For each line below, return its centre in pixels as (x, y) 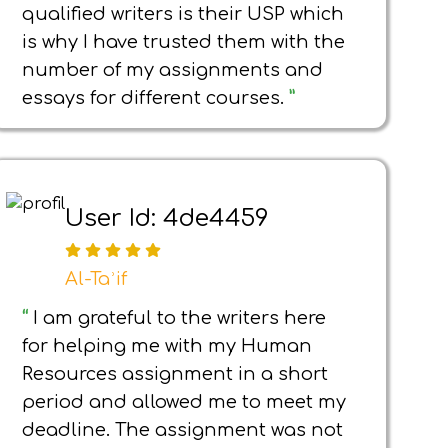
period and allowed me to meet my (184, 402)
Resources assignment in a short (175, 374)
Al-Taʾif (96, 279)
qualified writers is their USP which (183, 14)
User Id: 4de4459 (167, 218)
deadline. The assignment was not (182, 430)
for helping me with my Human (167, 346)
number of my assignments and (172, 70)
